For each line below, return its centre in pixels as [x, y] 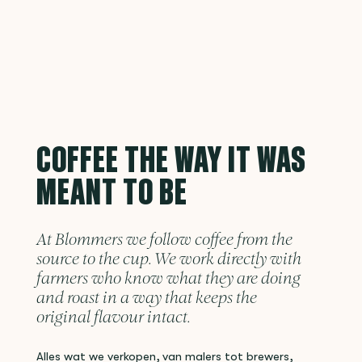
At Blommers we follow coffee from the [164, 241]
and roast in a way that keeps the [147, 299]
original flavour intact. [114, 318]
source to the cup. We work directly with [169, 260]
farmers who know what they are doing [168, 280]
